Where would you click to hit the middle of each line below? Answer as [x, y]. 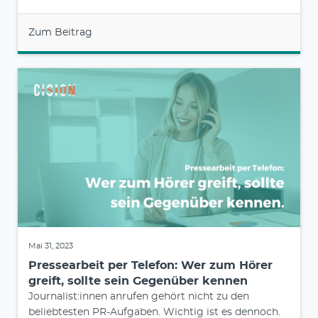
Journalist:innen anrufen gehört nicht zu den [139, 297]
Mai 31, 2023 [51, 246]
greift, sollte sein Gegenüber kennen [138, 281]
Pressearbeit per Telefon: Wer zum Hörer [150, 266]
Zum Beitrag [60, 33]
